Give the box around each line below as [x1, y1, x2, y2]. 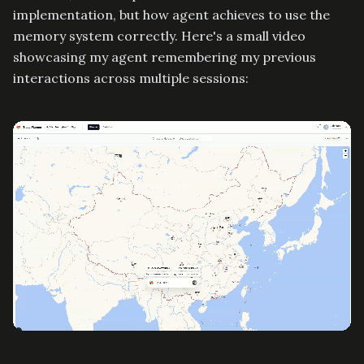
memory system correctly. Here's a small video [13, 27, 305, 44]
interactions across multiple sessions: [13, 69, 249, 86]
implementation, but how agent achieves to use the [13, 6, 330, 23]
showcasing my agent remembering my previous [13, 48, 316, 65]
